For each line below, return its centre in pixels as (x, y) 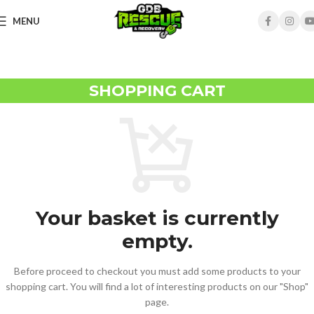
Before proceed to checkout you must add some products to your (157, 271)
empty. (157, 241)
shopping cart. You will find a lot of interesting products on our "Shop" (157, 287)
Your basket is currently (157, 218)
